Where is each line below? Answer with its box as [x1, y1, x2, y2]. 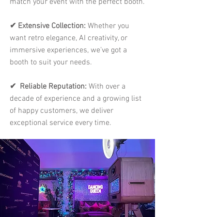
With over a [89, 82, 125, 92]
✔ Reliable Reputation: [10, 82, 89, 92]
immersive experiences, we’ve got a [10, 46, 127, 55]
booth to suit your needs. [10, 58, 92, 67]
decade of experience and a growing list [10, 94, 141, 104]
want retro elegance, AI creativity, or [10, 33, 127, 43]
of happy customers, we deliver [10, 106, 113, 116]
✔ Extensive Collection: [10, 21, 88, 31]
